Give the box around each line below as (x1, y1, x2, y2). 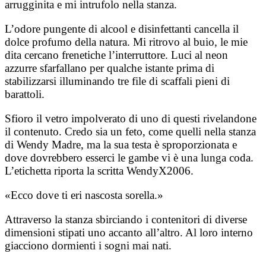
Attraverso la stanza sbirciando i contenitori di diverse (5, 213, 247, 226)
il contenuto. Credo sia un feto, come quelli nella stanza (5, 125, 256, 138)
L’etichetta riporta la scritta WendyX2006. (5, 164, 194, 177)
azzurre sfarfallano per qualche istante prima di (5, 61, 214, 74)
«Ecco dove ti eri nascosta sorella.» (5, 188, 163, 201)
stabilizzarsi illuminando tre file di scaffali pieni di (5, 74, 230, 87)
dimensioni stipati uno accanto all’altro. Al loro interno (5, 226, 253, 239)
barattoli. (5, 87, 45, 100)
